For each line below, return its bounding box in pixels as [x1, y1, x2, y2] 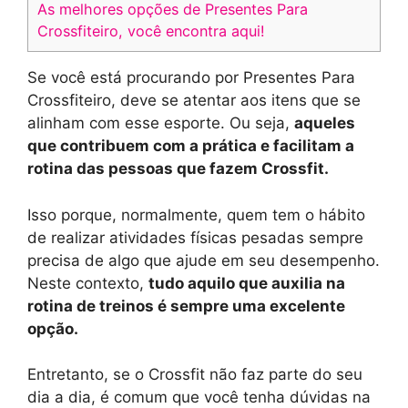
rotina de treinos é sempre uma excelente [27, 296, 345, 315]
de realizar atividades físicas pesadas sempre [27, 228, 363, 247]
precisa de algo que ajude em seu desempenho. [27, 250, 380, 270]
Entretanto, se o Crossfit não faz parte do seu [27, 365, 362, 384]
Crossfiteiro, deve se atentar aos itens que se [27, 91, 361, 110]
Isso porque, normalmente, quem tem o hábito [27, 205, 365, 224]
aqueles [294, 114, 355, 133]
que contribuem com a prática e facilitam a [27, 137, 354, 156]
